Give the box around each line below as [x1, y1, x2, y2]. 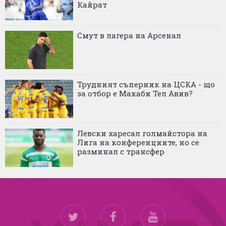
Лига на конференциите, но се [77, 137, 199, 148]
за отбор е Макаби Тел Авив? [77, 88, 193, 99]
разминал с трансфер [77, 146, 164, 157]
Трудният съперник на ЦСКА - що [77, 79, 215, 90]
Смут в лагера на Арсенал [77, 30, 181, 41]
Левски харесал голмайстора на [77, 128, 207, 139]
